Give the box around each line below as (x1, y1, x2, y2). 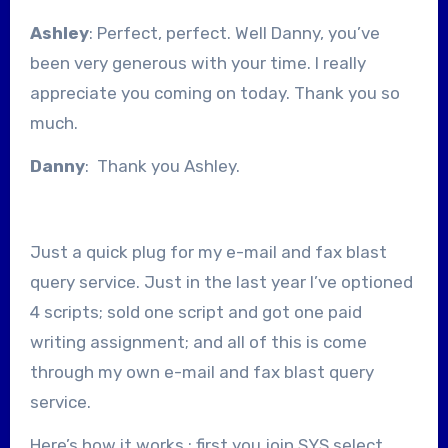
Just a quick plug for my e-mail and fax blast (29, 241, 387, 262)
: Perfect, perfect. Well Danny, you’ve (88, 22, 380, 43)
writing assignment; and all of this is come (29, 331, 367, 352)
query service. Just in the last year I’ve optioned (29, 271, 413, 292)
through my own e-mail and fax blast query (29, 361, 374, 382)
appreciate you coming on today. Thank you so (29, 82, 400, 103)
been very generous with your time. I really (29, 52, 366, 73)
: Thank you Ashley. (84, 155, 240, 176)
